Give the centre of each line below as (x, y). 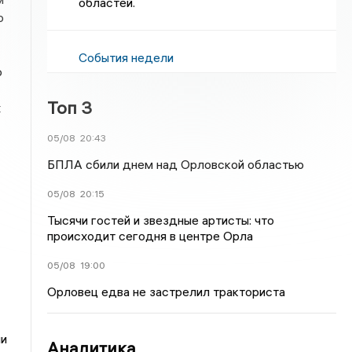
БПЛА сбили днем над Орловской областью (176, 164)
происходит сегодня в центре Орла (150, 236)
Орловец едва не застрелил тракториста (167, 291)
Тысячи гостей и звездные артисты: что (161, 220)
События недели (126, 57)
